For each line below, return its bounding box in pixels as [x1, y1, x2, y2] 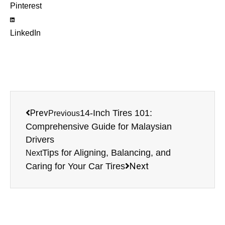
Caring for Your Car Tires [26, 161, 125, 172]
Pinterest [10, 2, 42, 11]
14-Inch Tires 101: [80, 108, 152, 119]
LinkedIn [10, 29, 41, 38]
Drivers [26, 135, 54, 145]
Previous [48, 109, 80, 118]
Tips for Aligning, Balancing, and [42, 148, 171, 158]
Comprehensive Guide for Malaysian [26, 122, 172, 132]
